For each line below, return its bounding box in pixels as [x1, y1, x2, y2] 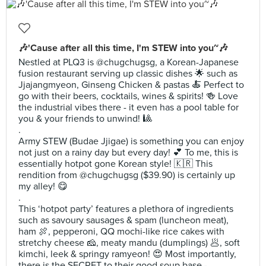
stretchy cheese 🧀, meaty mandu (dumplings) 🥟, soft [18, 237, 240, 249]
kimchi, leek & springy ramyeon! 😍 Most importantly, [18, 248, 236, 260]
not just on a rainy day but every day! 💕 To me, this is [18, 147, 238, 159]
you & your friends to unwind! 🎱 [18, 113, 152, 125]
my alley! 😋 [18, 180, 68, 192]
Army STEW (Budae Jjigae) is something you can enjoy [18, 135, 244, 147]
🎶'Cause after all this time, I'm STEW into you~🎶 [18, 42, 228, 54]
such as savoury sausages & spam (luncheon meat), [18, 214, 229, 226]
